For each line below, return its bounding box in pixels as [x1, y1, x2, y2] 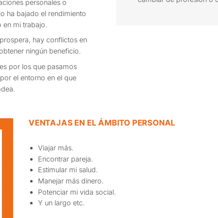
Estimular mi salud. [37, 165, 98, 174]
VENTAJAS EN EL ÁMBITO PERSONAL [29, 117, 176, 127]
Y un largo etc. [37, 199, 85, 207]
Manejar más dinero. [37, 177, 104, 185]
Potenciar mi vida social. [37, 187, 116, 196]
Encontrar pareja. [37, 154, 93, 163]
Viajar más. [37, 144, 73, 152]
